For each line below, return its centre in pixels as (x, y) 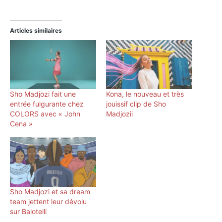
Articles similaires (36, 30)
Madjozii (119, 114)
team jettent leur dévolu (48, 201)
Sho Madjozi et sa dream (50, 191)
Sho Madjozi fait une (43, 94)
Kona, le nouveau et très (145, 94)
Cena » (21, 124)
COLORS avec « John (45, 114)
